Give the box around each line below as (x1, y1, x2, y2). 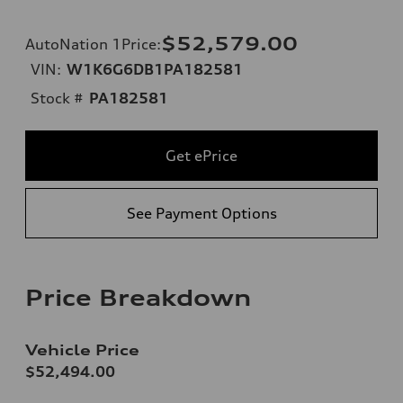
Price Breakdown (25, 283, 251, 311)
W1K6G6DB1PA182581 (67, 59, 243, 78)
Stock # (31, 88, 84, 107)
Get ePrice (166, 146, 237, 165)
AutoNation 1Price (25, 34, 157, 53)
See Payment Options (126, 203, 277, 222)
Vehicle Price (25, 340, 139, 359)
